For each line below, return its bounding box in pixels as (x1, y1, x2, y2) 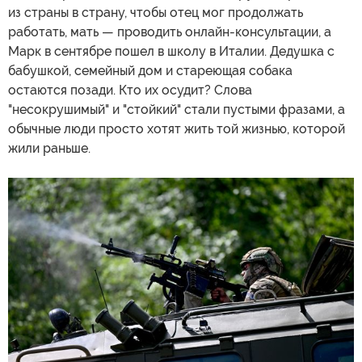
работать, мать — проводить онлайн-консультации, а (8, 24, 331, 40)
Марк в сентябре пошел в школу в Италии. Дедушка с (8, 44, 335, 60)
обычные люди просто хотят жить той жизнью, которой (8, 121, 345, 137)
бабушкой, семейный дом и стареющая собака (8, 63, 293, 79)
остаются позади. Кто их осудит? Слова (8, 82, 252, 99)
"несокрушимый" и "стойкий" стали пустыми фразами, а (8, 102, 345, 118)
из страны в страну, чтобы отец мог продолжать (8, 5, 303, 21)
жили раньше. (8, 141, 90, 157)
